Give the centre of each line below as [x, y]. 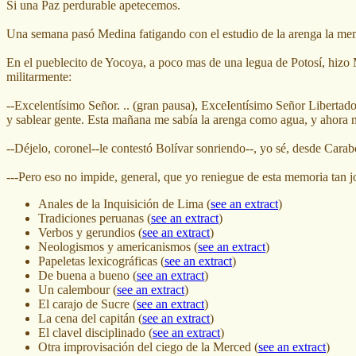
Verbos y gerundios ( [90, 232]
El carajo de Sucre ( [87, 304]
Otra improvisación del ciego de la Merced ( [148, 346]
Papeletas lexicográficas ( [101, 261]
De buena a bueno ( [87, 275]
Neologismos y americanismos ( [118, 246]
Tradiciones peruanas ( [95, 218]
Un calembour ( [77, 289]
